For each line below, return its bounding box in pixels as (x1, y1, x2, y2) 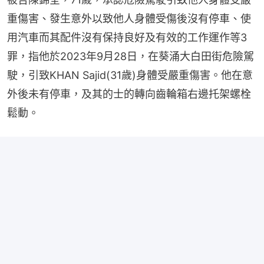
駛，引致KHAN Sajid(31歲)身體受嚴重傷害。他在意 (7, 68, 253, 81)
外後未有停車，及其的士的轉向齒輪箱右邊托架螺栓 (7, 87, 251, 100)
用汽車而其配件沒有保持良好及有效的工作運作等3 (7, 31, 247, 44)
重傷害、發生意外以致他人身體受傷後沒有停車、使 (7, 12, 251, 25)
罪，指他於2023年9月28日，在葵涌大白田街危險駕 (7, 49, 254, 62)
